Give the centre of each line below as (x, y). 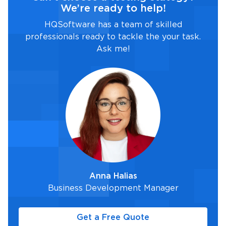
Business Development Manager (113, 188)
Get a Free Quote (113, 217)
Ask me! (113, 49)
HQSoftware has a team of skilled (113, 25)
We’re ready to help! (113, 8)
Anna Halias (113, 176)
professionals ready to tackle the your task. (113, 37)
